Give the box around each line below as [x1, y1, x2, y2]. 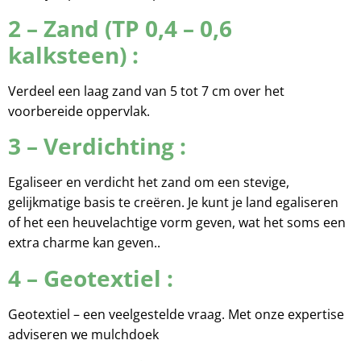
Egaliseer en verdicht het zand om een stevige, [8, 173, 289, 192]
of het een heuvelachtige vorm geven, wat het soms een [8, 214, 346, 232]
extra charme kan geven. [8, 234, 157, 252]
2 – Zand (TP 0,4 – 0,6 [8, 12, 232, 44]
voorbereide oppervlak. [8, 102, 150, 120]
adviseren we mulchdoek [8, 325, 159, 343]
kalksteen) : [8, 39, 139, 70]
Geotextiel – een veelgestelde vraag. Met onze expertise [8, 305, 344, 323]
